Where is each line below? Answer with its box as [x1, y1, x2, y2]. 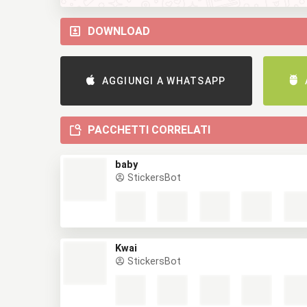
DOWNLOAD [88, 25, 150, 38]
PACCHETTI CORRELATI [88, 123, 210, 136]
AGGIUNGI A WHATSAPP [101, 75, 226, 86]
